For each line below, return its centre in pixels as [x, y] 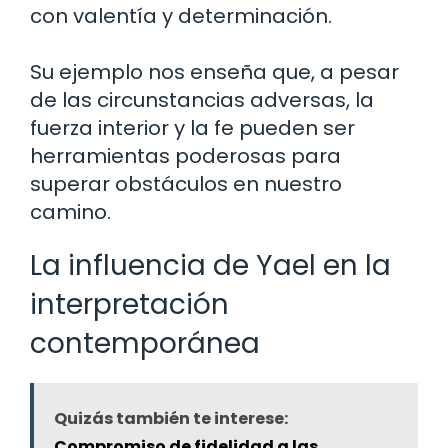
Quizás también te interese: [171, 419]
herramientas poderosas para [185, 156]
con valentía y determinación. [181, 16]
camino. [70, 212]
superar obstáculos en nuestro [186, 184]
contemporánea [145, 344]
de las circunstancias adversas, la [202, 100]
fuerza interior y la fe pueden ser [192, 128]
